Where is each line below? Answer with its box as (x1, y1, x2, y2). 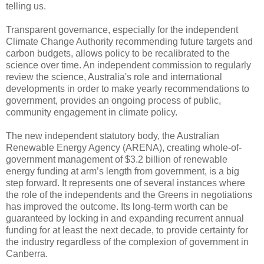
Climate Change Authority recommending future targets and (6, 37, 253, 47)
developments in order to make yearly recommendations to (6, 84, 249, 94)
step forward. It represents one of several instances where (6, 178, 245, 189)
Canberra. (6, 249, 48, 259)
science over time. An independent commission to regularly (6, 60, 251, 71)
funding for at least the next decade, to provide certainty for (6, 225, 248, 236)
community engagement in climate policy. (6, 107, 177, 118)
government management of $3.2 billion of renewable (6, 154, 227, 165)
